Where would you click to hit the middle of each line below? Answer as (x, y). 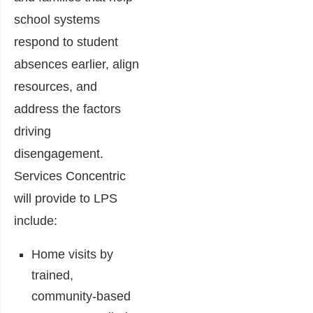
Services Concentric (70, 176)
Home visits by (72, 255)
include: (36, 221)
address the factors (67, 109)
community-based (81, 297)
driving (32, 132)
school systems (57, 20)
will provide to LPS (66, 199)
